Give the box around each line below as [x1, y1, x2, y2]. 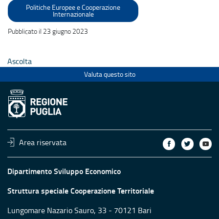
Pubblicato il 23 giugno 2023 [8, 26, 88, 36]
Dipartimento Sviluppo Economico [7, 165, 121, 176]
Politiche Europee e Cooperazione [26, 2, 121, 12]
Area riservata [19, 136, 67, 148]
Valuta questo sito [84, 69, 135, 79]
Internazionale [52, 9, 94, 19]
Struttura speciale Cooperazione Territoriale [7, 184, 154, 196]
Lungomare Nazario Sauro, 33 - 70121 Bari [7, 204, 152, 216]
